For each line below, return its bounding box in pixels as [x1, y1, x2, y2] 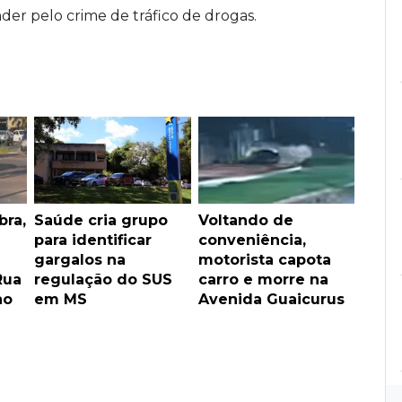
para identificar [34, 231, 152, 249]
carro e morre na [197, 270, 328, 288]
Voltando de [197, 211, 293, 229]
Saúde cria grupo [34, 211, 168, 229]
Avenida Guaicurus [197, 290, 345, 308]
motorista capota [197, 250, 331, 268]
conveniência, [197, 231, 306, 249]
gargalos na [34, 250, 126, 268]
